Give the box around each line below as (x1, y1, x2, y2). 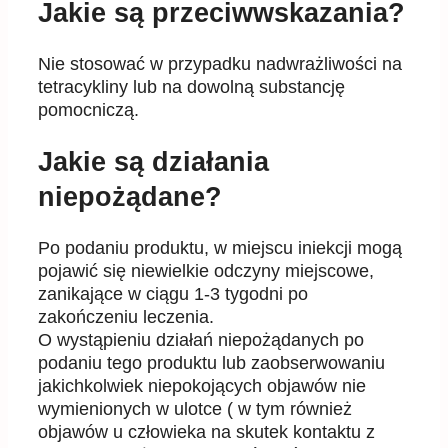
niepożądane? (38, 181, 222, 212)
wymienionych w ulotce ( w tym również (38, 399, 352, 420)
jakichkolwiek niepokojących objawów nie (38, 376, 366, 397)
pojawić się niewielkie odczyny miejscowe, (38, 261, 374, 282)
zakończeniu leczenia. (38, 307, 214, 328)
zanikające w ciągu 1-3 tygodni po (38, 284, 308, 305)
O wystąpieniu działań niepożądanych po (38, 330, 364, 351)
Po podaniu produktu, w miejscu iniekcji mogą (38, 238, 402, 259)
